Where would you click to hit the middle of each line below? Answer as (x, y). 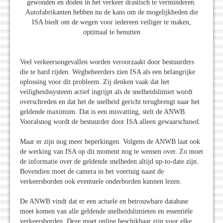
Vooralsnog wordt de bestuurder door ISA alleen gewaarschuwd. (111, 122)
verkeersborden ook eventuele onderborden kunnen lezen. (102, 182)
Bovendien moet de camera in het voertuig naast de (92, 172)
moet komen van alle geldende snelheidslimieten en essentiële (106, 212)
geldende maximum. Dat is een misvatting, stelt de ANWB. (103, 112)
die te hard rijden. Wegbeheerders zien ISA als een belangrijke (108, 72)
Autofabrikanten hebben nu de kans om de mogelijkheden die (111, 12)
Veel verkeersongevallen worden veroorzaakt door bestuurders (107, 62)
